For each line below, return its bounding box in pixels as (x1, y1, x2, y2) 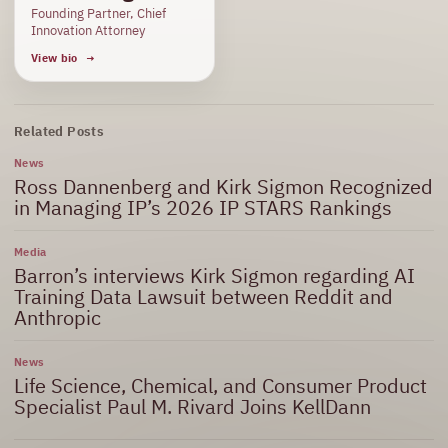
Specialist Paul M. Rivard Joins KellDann (14, 393, 371, 421)
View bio (31, 51, 78, 66)
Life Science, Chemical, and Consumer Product (14, 372, 427, 400)
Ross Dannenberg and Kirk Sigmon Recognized (14, 173, 433, 201)
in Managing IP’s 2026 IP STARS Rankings (14, 194, 392, 222)
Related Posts (14, 123, 105, 141)
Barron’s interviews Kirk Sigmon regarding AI (14, 262, 415, 290)
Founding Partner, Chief (31, 4, 166, 22)
